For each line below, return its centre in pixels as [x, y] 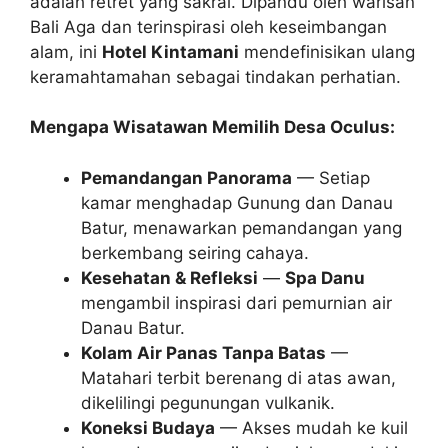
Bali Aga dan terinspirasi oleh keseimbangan [208, 26]
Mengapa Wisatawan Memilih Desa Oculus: [212, 127]
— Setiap [331, 177]
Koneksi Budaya [148, 427]
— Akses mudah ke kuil [311, 427]
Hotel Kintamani [170, 51]
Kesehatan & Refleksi [169, 277]
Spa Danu [325, 277]
